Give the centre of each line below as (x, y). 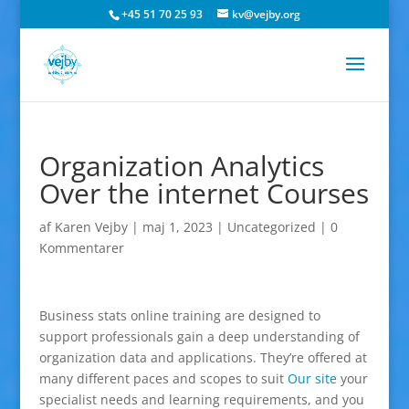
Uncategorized (271, 227)
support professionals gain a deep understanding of (199, 336)
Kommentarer (81, 248)
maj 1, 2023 (177, 227)
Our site (312, 378)
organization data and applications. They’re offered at (203, 357)
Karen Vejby (91, 227)
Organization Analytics (181, 166)
